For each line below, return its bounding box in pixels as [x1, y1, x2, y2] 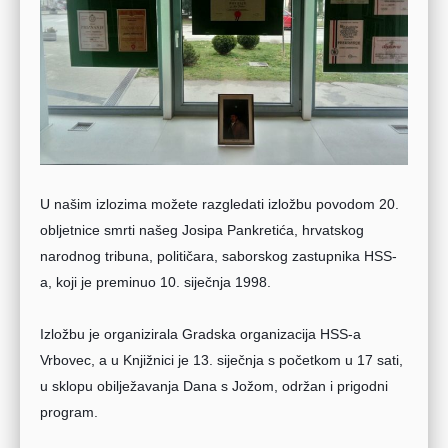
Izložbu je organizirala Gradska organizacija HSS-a [40, 326, 361, 343]
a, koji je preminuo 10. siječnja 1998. [40, 274, 271, 291]
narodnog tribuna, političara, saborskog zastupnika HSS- [40, 248, 397, 265]
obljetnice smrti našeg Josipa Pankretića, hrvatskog [40, 222, 364, 239]
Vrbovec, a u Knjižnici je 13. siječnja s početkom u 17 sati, [40, 352, 403, 369]
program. [40, 404, 98, 421]
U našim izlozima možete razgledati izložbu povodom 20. [40, 196, 399, 213]
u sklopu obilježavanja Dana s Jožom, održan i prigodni [40, 378, 388, 395]
